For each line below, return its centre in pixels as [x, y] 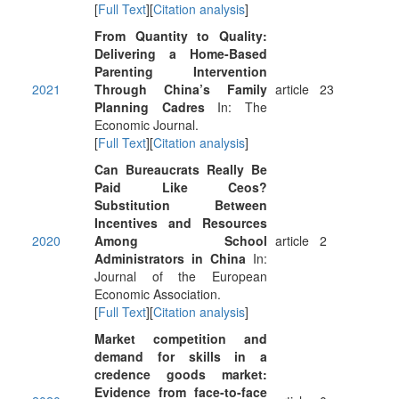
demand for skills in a [181, 356]
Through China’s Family [181, 89]
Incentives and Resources [181, 223]
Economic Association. [158, 294]
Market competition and [181, 338]
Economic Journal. [147, 125]
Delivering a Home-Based [181, 53]
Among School [181, 240]
